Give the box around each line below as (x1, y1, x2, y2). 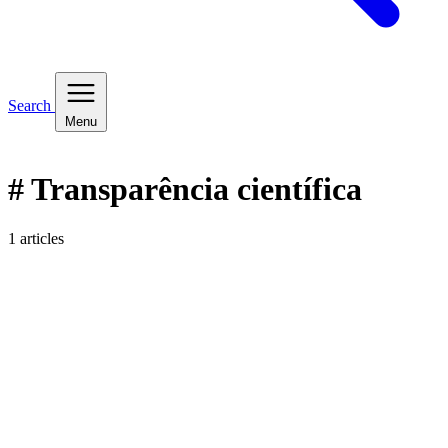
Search (8, 97, 55, 114)
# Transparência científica (8, 171, 362, 208)
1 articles (8, 229, 64, 247)
